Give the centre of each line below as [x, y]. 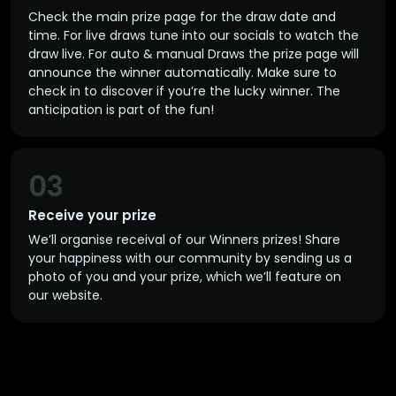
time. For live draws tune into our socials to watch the [194, 35]
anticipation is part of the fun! [121, 110]
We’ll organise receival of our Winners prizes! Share [184, 240]
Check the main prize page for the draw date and [182, 17]
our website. [65, 295]
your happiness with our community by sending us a [190, 258]
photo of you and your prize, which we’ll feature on [185, 277]
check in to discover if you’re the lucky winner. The [184, 91]
